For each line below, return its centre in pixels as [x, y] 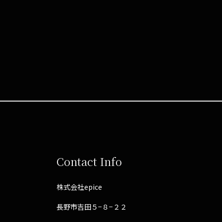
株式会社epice [79, 187]
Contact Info [89, 162]
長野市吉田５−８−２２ [91, 207]
